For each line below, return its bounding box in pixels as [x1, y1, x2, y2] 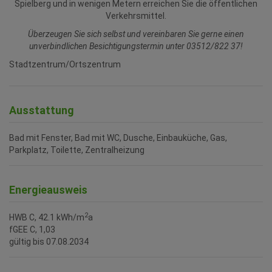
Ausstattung [9, 92, 74, 105]
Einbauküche [157, 121, 206, 131]
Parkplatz [9, 133, 47, 143]
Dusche [123, 121, 153, 131]
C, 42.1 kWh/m [29, 200, 84, 211]
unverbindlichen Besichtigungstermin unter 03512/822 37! [29, 29, 243, 39]
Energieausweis [9, 171, 87, 185]
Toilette [50, 133, 81, 143]
